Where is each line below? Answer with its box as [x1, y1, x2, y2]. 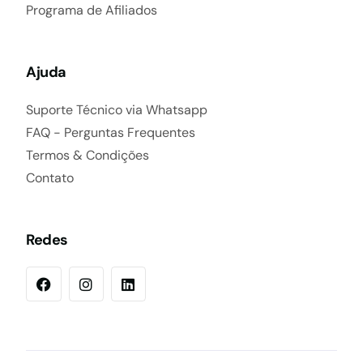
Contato [26, 169, 75, 186]
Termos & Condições [26, 146, 150, 164]
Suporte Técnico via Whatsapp [26, 100, 208, 118]
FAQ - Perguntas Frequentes [26, 123, 196, 141]
